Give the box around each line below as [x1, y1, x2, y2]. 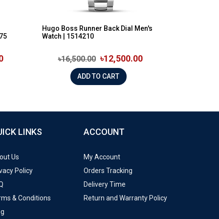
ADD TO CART [102, 72, 119, 81]
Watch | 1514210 [42, 32, 94, 40]
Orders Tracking [84, 166, 132, 175]
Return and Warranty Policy [84, 194, 167, 202]
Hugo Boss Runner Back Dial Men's [42, 24, 153, 32]
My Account [84, 153, 120, 161]
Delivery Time [84, 180, 126, 188]
